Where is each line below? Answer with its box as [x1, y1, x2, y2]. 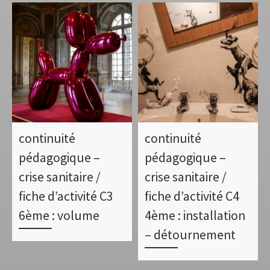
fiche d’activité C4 [145, 188, 240, 205]
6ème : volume [19, 207, 100, 224]
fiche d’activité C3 [19, 188, 114, 205]
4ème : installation [145, 207, 246, 224]
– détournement [145, 227, 236, 243]
